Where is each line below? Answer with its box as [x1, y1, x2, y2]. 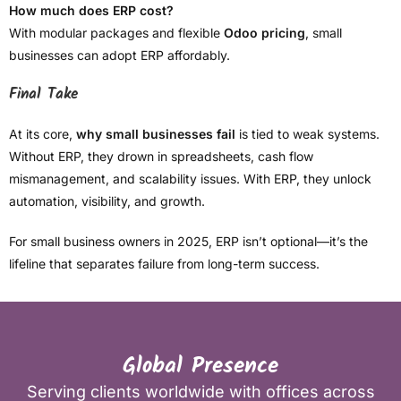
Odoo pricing [224, 25, 305, 41]
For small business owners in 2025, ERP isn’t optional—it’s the [9, 234, 368, 250]
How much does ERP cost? [9, 3, 174, 19]
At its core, [9, 126, 76, 142]
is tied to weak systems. [235, 126, 380, 142]
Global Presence [123, 348, 278, 385]
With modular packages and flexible [9, 25, 224, 41]
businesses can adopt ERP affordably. [9, 47, 230, 64]
